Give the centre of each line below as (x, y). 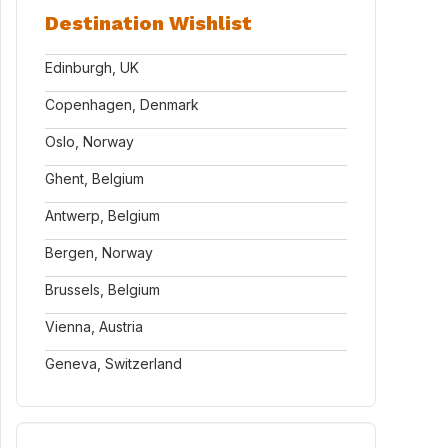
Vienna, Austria (94, 326)
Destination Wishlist (148, 23)
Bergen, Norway (99, 252)
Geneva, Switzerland (113, 363)
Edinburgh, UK (92, 67)
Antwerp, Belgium (102, 215)
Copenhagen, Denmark (122, 104)
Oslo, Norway (89, 141)
